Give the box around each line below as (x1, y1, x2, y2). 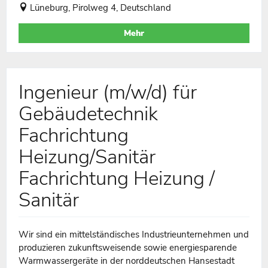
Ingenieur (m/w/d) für (19, 78, 197, 106)
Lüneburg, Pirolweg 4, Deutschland (30, 1, 171, 14)
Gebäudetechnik (19, 100, 158, 127)
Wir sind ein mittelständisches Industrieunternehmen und (19, 228, 249, 240)
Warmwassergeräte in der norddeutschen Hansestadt (19, 254, 234, 267)
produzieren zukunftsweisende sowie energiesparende (19, 241, 237, 254)
